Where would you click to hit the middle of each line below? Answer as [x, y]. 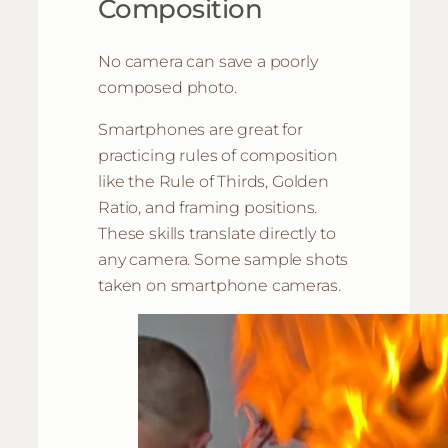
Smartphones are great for [200, 129]
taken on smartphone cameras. [219, 285]
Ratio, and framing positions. [208, 207]
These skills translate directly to [217, 233]
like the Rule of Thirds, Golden [213, 181]
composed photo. [167, 86]
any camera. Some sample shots [223, 259]
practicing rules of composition [218, 155]
